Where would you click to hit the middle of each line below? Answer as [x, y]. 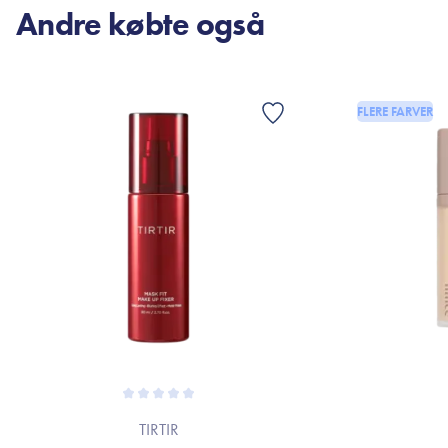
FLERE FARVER [395, 111]
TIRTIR [158, 429]
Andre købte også [140, 24]
